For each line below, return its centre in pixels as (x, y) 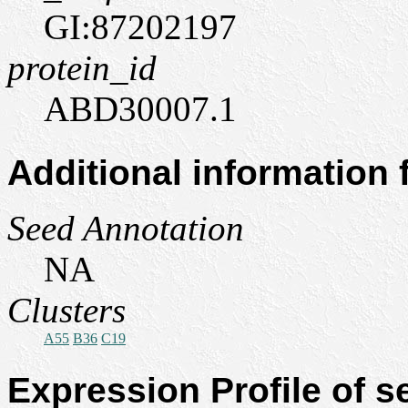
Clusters (66, 310)
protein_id (82, 68)
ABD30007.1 (140, 109)
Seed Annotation (126, 228)
